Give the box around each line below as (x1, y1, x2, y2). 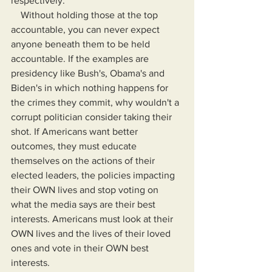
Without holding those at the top (11, 10, 21, 20)
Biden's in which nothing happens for (11, 83, 171, 93)
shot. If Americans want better (11, 126, 140, 137)
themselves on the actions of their (11, 155, 157, 166)
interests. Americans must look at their (11, 214, 175, 224)
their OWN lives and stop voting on (11, 185, 161, 195)
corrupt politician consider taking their (11, 112, 174, 122)
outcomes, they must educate (11, 141, 139, 151)
